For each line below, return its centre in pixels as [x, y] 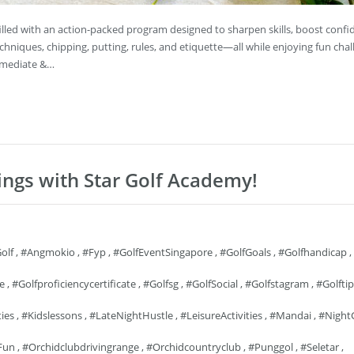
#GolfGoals [245, 252]
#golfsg [161, 284]
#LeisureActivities [221, 315]
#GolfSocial [212, 284]
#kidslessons [52, 315]
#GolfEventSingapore [163, 252]
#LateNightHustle [131, 315]
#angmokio [48, 252]
